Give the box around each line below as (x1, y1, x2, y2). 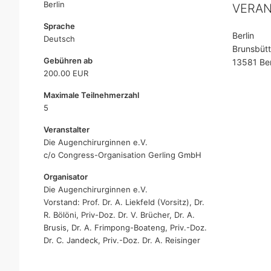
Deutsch (44, 34, 75, 44)
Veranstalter (44, 125, 90, 134)
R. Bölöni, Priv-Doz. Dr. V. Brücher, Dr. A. (44, 210, 195, 220)
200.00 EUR (44, 68, 88, 78)
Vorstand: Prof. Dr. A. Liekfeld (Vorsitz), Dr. (44, 197, 204, 207)
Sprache (44, 21, 75, 31)
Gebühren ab (44, 56, 93, 65)
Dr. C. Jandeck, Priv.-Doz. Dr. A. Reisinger (44, 235, 200, 245)
